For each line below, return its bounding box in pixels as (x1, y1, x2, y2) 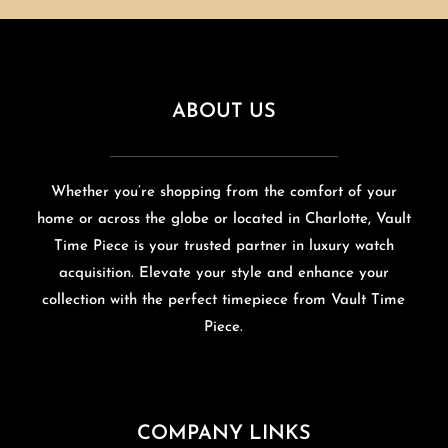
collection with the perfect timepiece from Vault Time (42, 292, 406, 308)
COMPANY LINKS (136, 423, 311, 444)
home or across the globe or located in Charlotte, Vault (36, 211, 411, 227)
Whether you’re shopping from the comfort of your (50, 184, 397, 200)
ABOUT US (171, 101, 276, 122)
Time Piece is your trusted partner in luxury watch (53, 238, 394, 254)
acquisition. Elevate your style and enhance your (58, 265, 389, 281)
